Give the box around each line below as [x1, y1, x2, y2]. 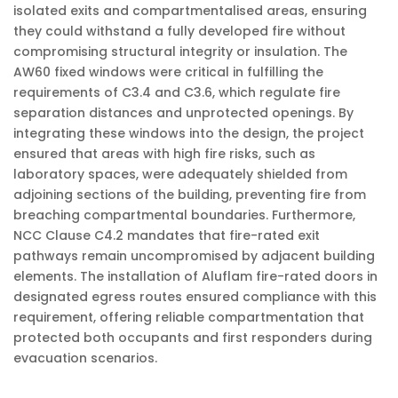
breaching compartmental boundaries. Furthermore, [13, 206, 355, 224]
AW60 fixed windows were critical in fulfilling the [13, 63, 323, 81]
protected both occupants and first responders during [13, 329, 372, 346]
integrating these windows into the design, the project [13, 124, 364, 142]
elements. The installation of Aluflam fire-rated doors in [13, 267, 378, 285]
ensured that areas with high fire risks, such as [13, 145, 315, 163]
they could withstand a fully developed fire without [13, 22, 346, 40]
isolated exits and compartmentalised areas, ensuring [13, 2, 367, 20]
